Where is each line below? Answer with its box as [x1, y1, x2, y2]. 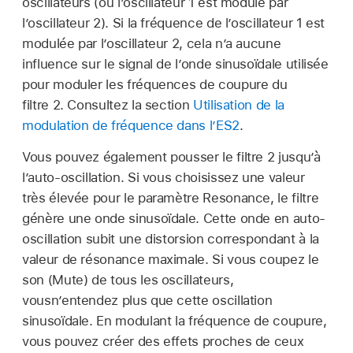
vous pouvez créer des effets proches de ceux [22, 333, 304, 349]
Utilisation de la [192, 97, 284, 113]
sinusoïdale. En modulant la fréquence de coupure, [22, 312, 327, 329]
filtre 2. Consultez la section [22, 97, 193, 113]
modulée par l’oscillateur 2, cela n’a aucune [22, 35, 281, 52]
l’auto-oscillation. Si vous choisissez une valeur [22, 169, 305, 185]
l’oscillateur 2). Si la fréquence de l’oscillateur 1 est [22, 15, 325, 32]
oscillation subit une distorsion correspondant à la [22, 230, 319, 247]
